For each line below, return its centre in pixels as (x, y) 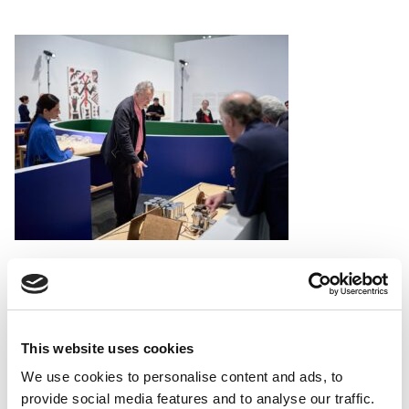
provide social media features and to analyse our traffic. (198, 399)
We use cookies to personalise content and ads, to (182, 377)
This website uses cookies (108, 348)
